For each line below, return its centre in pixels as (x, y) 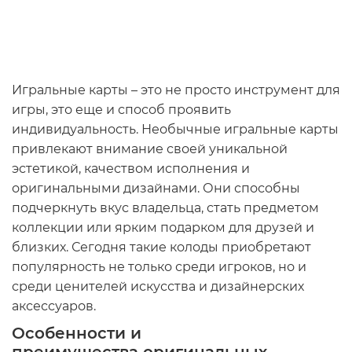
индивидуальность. (77, 129)
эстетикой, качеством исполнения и (131, 169)
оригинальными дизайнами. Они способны (156, 188)
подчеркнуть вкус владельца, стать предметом (165, 208)
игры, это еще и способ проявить (121, 110)
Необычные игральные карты (240, 129)
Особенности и (77, 333)
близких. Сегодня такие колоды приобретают (161, 247)
